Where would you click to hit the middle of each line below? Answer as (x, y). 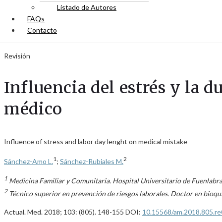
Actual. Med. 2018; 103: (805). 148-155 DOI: (73, 212)
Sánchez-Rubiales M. (92, 161)
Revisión (17, 56)
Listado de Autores (87, 7)
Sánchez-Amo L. (28, 161)
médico (33, 109)
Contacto (42, 30)
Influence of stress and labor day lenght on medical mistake (96, 141)
